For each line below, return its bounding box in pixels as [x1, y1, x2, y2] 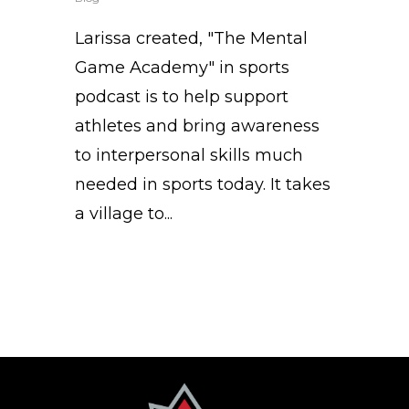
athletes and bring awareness [75, 115, 320, 136]
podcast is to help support [75, 86, 288, 107]
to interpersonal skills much [75, 144, 303, 165]
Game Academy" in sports [75, 57, 289, 78]
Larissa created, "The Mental [75, 27, 308, 48]
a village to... [75, 203, 173, 224]
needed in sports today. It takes [75, 173, 330, 194]
